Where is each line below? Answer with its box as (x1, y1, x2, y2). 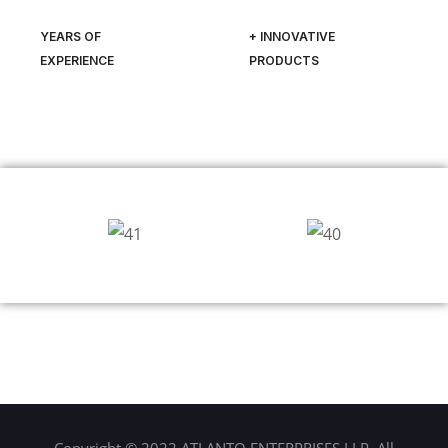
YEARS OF (40, 28, 101, 44)
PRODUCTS (249, 52, 319, 68)
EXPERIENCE (40, 52, 114, 68)
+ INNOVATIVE (249, 28, 335, 44)
